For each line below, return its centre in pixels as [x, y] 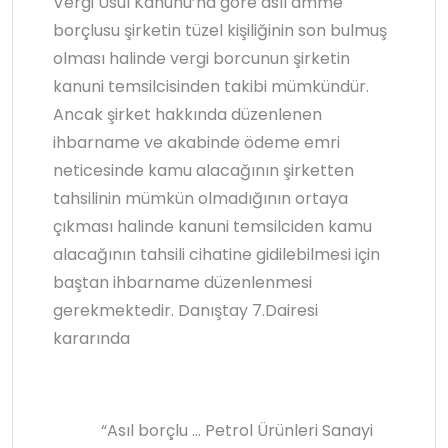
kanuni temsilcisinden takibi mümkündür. [211, 87]
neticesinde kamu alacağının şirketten [203, 171]
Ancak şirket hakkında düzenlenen [189, 115]
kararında [91, 339]
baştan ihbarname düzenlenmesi [182, 283]
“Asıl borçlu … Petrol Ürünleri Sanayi [221, 431]
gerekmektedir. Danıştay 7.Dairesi [185, 311]
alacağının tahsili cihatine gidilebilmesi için [216, 255]
